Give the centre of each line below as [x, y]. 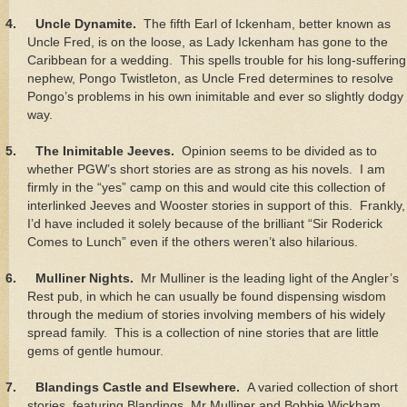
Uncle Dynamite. [86, 24]
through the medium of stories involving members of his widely [206, 314]
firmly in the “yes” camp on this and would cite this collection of [206, 187]
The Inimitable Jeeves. [109, 151]
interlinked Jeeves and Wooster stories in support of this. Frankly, [216, 205]
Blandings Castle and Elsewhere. [141, 387]
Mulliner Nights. [84, 278]
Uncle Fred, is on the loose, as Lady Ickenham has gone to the [208, 42]
